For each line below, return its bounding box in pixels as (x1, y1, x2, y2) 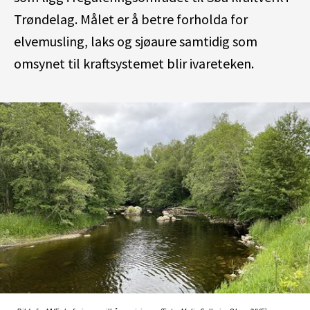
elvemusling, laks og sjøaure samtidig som (14, 33, 257, 50)
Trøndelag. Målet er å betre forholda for (14, 10, 248, 28)
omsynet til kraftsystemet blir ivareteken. (14, 55, 254, 72)
